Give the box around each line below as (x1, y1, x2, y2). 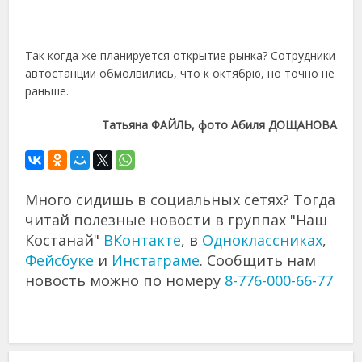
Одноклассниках (202, 230, 323, 250)
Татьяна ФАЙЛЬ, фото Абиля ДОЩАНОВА (101, 117, 337, 133)
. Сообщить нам (200, 250, 317, 271)
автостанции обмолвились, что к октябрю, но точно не (25, 65, 335, 82)
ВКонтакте (103, 230, 182, 250)
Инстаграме (112, 250, 200, 271)
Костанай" (25, 230, 104, 250)
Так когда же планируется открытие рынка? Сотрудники (25, 48, 336, 64)
